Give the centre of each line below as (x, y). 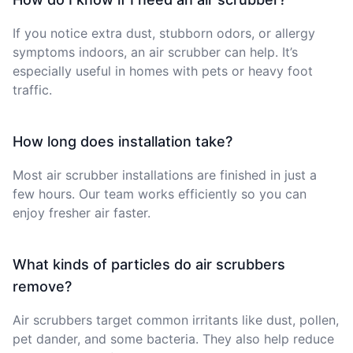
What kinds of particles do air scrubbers (149, 264)
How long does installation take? (123, 141)
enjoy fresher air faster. (82, 213)
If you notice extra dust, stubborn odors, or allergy (164, 33)
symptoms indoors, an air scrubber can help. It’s (155, 52)
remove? (42, 286)
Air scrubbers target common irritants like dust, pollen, (176, 320)
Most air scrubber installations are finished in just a (165, 175)
